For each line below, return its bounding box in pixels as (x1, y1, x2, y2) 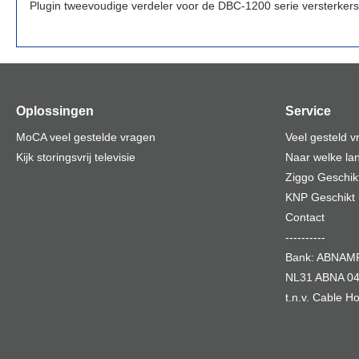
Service (285, 104, 331, 118)
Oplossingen (16, 104, 94, 118)
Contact (285, 211, 325, 224)
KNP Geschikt (285, 191, 355, 204)
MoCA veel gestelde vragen (16, 131, 155, 143)
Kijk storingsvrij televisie (16, 151, 135, 163)
